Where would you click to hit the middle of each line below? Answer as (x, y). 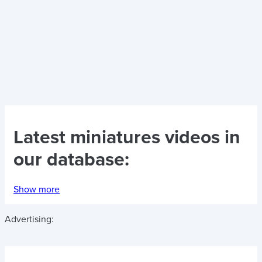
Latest (42, 138)
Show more (37, 189)
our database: (71, 160)
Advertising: (29, 219)
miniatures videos (145, 138)
